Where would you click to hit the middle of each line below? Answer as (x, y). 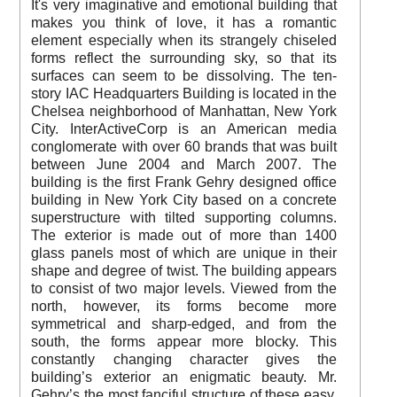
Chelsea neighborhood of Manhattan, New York (184, 111)
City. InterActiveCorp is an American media (184, 128)
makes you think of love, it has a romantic (184, 22)
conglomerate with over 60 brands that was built (184, 146)
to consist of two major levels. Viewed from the (184, 288)
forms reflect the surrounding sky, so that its (184, 58)
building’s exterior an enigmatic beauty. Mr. (184, 377)
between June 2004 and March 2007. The (184, 164)
